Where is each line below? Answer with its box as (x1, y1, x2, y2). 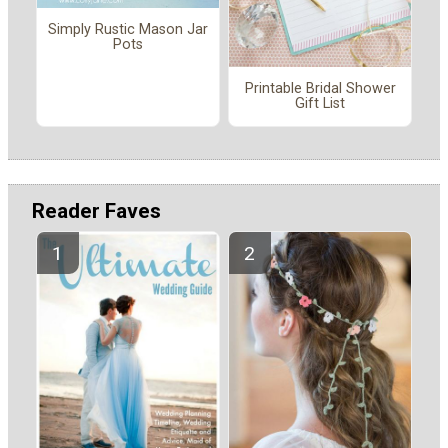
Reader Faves (32, 198, 161, 223)
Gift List (295, 95, 345, 113)
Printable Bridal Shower (244, 80, 396, 98)
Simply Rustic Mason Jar (48, 21, 208, 39)
